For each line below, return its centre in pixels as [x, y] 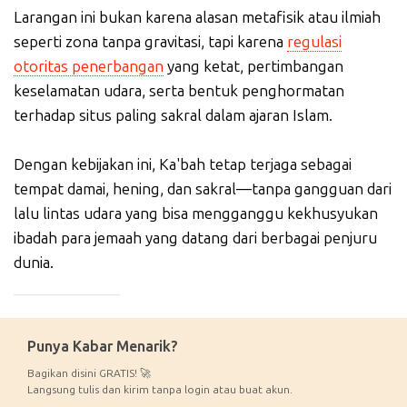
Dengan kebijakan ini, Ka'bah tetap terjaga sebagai [183, 165]
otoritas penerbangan [89, 67]
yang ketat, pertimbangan [253, 67]
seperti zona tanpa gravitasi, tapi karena [150, 42]
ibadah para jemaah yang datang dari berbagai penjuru [195, 238]
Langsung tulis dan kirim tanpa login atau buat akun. [160, 390]
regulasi [314, 42]
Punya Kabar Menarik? [103, 347]
